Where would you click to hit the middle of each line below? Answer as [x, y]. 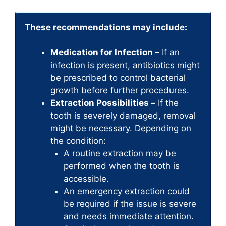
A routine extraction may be [120, 154]
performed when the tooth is [121, 166]
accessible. [86, 179]
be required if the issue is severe [130, 204]
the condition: [78, 141]
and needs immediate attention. [128, 217]
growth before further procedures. [120, 91]
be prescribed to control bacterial [118, 78]
